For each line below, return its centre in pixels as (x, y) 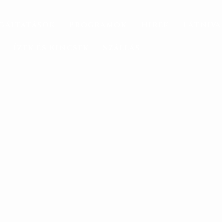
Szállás (121, 48)
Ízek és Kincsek (51, 48)
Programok (98, 25)
